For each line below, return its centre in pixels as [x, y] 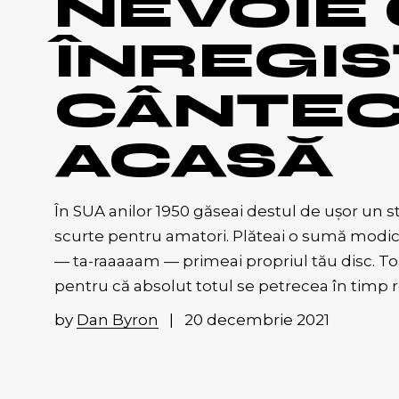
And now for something [188, 47]
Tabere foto [149, 100]
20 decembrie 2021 [256, 320]
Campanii [141, 163]
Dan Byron [117, 320]
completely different [179, 69]
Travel [129, 16]
